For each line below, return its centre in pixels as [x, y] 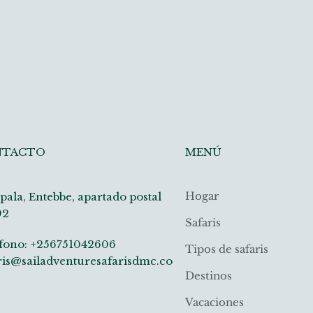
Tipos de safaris [227, 249]
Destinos [209, 275]
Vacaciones [215, 302]
